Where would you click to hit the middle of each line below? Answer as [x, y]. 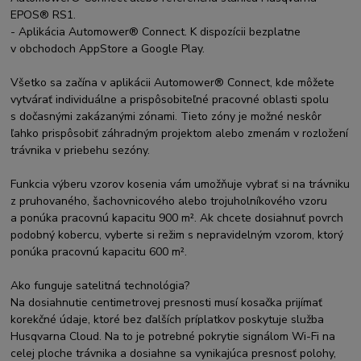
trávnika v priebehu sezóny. [81, 150]
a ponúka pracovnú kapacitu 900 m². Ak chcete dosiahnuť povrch [177, 218]
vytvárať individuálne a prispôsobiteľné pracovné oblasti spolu [170, 99]
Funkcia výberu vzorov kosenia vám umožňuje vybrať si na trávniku [180, 184]
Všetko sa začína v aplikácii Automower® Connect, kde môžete [173, 82]
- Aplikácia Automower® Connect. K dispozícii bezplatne [156, 31]
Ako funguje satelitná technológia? [100, 285]
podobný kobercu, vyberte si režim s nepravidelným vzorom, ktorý [177, 234]
